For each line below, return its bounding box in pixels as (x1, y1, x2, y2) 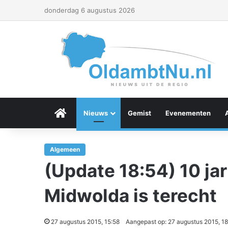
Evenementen (165, 109, 211, 117)
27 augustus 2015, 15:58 (51, 218, 120, 225)
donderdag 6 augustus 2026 (44, 6, 135, 14)
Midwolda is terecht (44, 185, 217, 206)
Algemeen (50, 146, 80, 153)
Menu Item (66, 109, 101, 117)
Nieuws (83, 109, 108, 117)
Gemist (128, 109, 151, 117)
